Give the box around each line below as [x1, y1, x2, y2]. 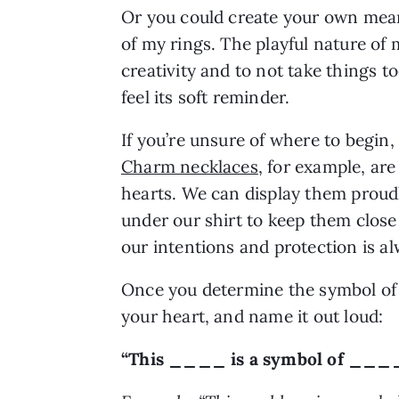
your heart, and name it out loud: [121, 305, 384, 327]
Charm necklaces [121, 155, 258, 177]
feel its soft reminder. [121, 85, 295, 108]
